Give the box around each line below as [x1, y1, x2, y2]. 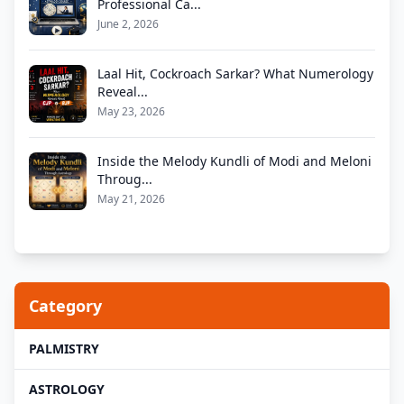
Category [29, 294, 102, 317]
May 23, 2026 [97, 103, 165, 119]
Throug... [97, 170, 152, 188]
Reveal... [97, 82, 148, 100]
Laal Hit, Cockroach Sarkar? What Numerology [97, 64, 373, 82]
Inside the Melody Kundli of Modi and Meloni [97, 151, 372, 170]
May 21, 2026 [97, 190, 165, 207]
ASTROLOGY [29, 380, 105, 398]
